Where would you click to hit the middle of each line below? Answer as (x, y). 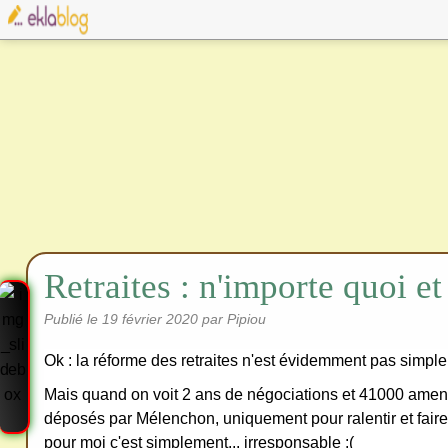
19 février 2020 (152, 319)
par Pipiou (234, 319)
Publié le (73, 319)
